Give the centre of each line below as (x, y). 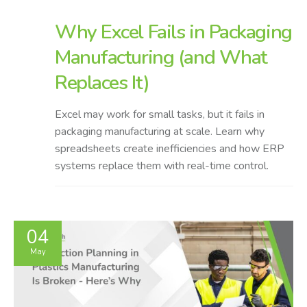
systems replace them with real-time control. (162, 166)
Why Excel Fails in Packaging (173, 32)
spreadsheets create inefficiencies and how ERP (170, 149)
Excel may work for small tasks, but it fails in (160, 115)
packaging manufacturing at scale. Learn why (160, 132)
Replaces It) (102, 83)
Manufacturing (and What (161, 58)
